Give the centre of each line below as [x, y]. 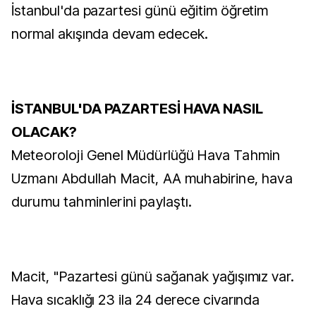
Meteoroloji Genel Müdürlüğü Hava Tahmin [146, 155]
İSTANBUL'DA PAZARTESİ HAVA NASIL [137, 109]
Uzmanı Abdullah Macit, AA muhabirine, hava [152, 178]
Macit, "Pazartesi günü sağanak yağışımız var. [153, 276]
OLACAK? [44, 132]
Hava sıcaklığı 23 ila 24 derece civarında [136, 300]
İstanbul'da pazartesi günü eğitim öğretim [140, 11]
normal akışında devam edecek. [110, 34]
